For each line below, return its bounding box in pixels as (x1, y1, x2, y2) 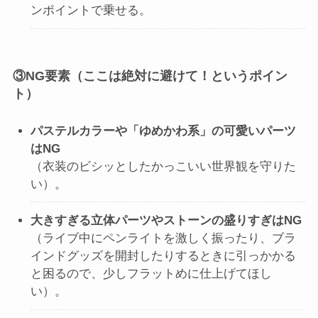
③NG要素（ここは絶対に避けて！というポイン (12, 68, 287, 83)
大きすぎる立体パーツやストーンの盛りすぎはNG (31, 214, 302, 228)
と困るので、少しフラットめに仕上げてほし (31, 267, 273, 281)
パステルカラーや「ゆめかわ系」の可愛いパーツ (31, 124, 297, 138)
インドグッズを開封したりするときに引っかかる (31, 249, 297, 263)
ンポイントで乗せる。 (31, 4, 152, 18)
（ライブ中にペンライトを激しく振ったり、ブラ (31, 231, 297, 246)
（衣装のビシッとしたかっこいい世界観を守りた (31, 159, 297, 173)
